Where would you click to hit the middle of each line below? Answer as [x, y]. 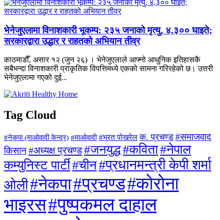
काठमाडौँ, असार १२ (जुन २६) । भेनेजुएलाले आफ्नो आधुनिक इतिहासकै [102, 60]
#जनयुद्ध [102, 150]
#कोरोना [153, 184]
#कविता [140, 150]
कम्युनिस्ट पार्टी [37, 165]
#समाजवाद [193, 137]
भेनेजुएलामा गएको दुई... [36, 78]
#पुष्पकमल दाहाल [102, 205]
